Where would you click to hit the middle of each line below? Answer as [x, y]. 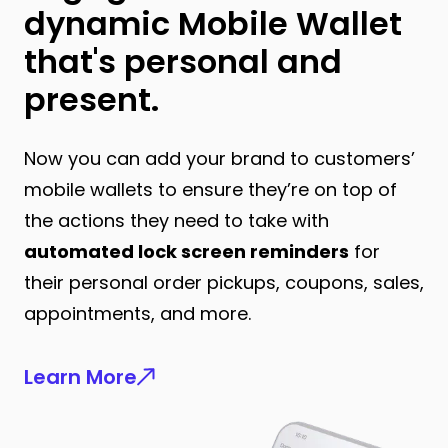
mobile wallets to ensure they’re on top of [210, 189]
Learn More [80, 377]
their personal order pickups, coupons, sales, [224, 282]
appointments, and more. [137, 313]
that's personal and [183, 61]
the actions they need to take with [176, 220]
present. [91, 99]
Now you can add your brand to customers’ [219, 158]
